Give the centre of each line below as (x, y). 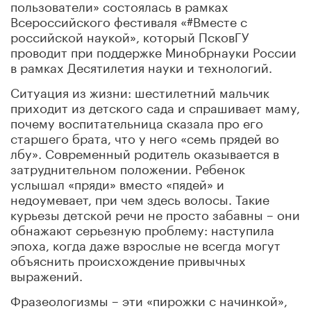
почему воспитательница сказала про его (137, 121)
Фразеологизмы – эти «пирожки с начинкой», (149, 299)
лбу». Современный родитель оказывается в (145, 152)
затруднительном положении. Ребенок (128, 167)
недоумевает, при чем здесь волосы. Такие (140, 197)
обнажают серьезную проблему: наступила (142, 228)
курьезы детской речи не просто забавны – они (155, 213)
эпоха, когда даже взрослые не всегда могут (145, 243)
